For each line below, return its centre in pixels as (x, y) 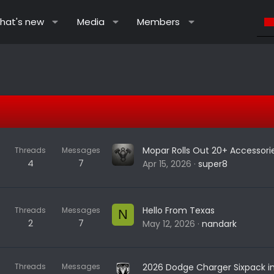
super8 (213, 164)
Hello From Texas (179, 210)
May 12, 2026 (169, 224)
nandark (219, 224)
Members (159, 22)
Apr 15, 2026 (167, 164)
